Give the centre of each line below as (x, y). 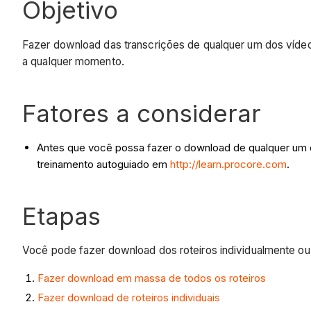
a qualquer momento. (73, 61)
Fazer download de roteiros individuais (129, 298)
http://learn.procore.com (228, 164)
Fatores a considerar (142, 113)
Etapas (61, 216)
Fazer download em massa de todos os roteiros (152, 278)
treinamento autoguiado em (103, 164)
